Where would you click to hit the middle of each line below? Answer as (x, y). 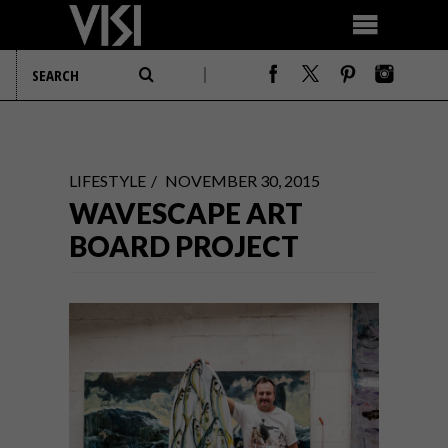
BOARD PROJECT (184, 246)
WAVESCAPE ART (186, 213)
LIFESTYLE (107, 180)
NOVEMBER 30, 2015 (242, 180)
